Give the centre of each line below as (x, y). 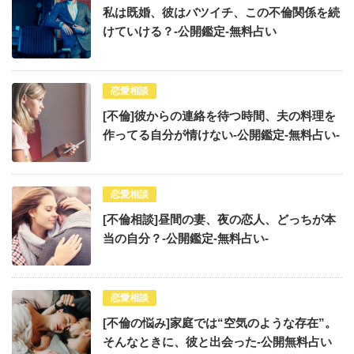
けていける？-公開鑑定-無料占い (190, 31)
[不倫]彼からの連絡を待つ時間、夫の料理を (219, 115)
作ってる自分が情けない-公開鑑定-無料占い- (221, 134)
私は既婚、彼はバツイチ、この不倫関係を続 (221, 12)
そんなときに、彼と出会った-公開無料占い (217, 341)
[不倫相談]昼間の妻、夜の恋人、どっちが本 (219, 219)
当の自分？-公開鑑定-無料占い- (186, 238)
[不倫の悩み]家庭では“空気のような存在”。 (220, 322)
